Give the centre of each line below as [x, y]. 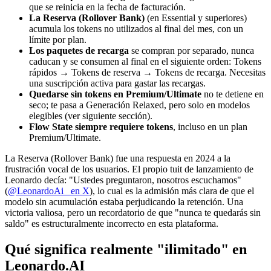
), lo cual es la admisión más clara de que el [172, 191]
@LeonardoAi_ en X [49, 191]
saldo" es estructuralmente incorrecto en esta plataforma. [112, 224]
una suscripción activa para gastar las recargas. [117, 83]
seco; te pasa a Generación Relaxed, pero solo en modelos [139, 105]
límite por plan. [58, 40]
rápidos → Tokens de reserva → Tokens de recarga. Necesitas [147, 73]
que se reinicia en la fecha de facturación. [107, 7]
